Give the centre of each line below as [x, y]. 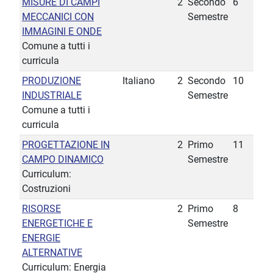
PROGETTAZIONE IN [66, 145]
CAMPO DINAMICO [63, 160]
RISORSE [41, 209]
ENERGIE [41, 238]
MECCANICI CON [58, 17]
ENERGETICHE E [57, 224]
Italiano [139, 81]
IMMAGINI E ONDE [62, 32]
